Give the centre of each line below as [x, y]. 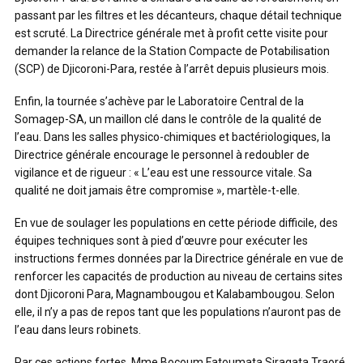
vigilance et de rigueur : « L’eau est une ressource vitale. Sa [163, 173]
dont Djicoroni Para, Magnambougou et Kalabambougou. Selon [175, 294]
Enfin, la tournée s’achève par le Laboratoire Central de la [159, 101]
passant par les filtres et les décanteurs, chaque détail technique [178, 15]
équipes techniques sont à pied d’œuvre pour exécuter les [161, 241]
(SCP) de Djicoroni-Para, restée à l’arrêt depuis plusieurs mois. [172, 69]
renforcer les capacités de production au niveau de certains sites [179, 276]
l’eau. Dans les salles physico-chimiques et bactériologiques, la [173, 137]
